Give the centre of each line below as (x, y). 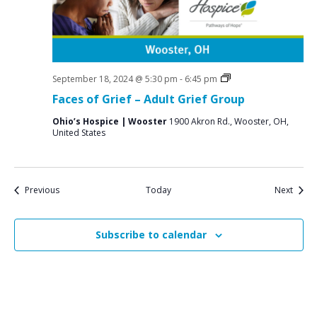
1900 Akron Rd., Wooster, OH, (229, 121)
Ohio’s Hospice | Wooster (110, 121)
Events (71, 189)
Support (246, 90)
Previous (42, 190)
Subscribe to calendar (151, 235)
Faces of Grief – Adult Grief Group (148, 99)
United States (79, 133)
